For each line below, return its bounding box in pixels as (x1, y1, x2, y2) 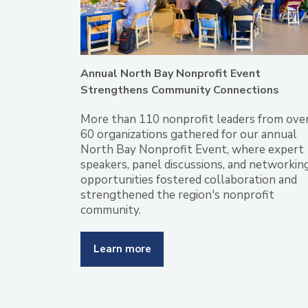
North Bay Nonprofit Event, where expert (80, 142, 304, 158)
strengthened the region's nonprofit (80, 187, 274, 203)
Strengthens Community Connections (80, 82, 279, 98)
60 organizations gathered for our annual (80, 126, 297, 143)
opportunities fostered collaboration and (80, 172, 297, 188)
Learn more (93, 242, 151, 256)
